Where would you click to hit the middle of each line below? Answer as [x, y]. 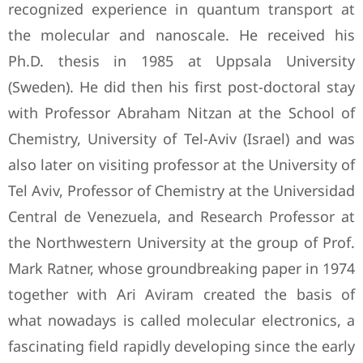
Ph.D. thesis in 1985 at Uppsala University [181, 61]
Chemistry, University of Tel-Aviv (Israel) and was [181, 139]
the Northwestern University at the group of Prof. [181, 242]
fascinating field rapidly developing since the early [181, 346]
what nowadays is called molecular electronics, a [181, 320]
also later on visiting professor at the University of [181, 164]
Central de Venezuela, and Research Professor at [181, 216]
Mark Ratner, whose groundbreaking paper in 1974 [181, 268]
